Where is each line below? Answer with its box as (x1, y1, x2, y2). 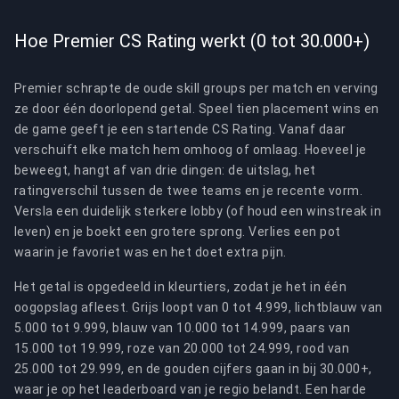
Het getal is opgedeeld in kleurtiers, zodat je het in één (14, 280, 347, 294)
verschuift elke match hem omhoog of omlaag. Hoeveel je (14, 142, 367, 157)
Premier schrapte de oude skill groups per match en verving (14, 81, 379, 95)
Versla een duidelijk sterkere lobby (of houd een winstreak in (14, 204, 382, 218)
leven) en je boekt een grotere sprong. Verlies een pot (14, 224, 341, 239)
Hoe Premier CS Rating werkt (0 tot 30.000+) (14, 30, 370, 52)
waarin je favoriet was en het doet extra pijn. (14, 245, 287, 259)
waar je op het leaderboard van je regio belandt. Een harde (14, 382, 367, 396)
